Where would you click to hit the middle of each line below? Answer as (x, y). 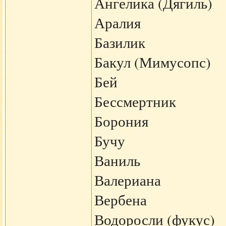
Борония (121, 121)
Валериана (127, 180)
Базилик (120, 42)
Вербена (120, 200)
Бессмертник (135, 101)
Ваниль (117, 160)
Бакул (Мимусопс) (152, 62)
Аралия (117, 23)
